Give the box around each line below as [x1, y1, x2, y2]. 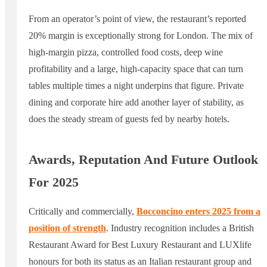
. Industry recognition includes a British [106, 223, 254, 234]
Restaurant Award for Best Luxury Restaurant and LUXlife [29, 240, 252, 250]
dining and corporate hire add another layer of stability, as [29, 97, 244, 107]
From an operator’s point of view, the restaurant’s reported [29, 13, 246, 24]
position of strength [29, 223, 106, 234]
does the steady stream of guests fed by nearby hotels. [29, 113, 229, 124]
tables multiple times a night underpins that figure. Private [29, 80, 244, 91]
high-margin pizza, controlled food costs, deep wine [29, 46, 223, 57]
